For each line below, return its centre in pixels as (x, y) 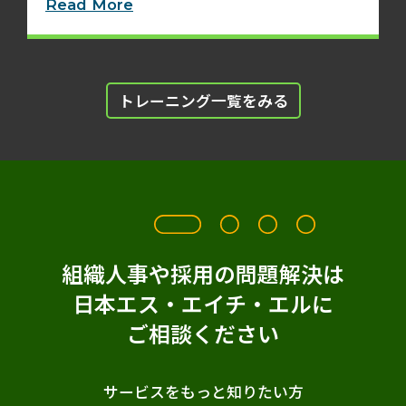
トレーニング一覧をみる (203, 100)
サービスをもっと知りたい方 (203, 391)
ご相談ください (203, 333)
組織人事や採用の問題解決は (203, 273)
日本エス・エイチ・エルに (203, 303)
